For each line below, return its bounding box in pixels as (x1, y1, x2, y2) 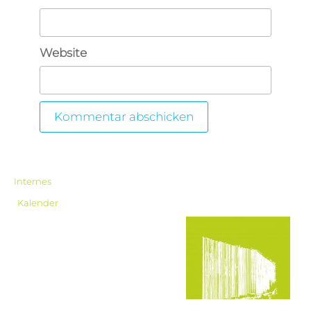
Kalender (17, 197, 58, 208)
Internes (14, 176, 51, 187)
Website (39, 46, 87, 60)
